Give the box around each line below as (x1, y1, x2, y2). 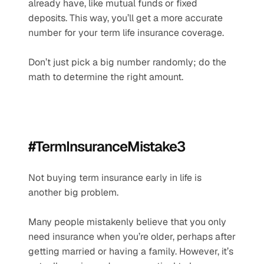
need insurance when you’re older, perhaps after (28, 230, 236, 243)
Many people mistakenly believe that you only (28, 215, 226, 228)
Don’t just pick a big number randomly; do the (28, 55, 226, 68)
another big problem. (28, 186, 118, 199)
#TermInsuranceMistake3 (28, 137, 185, 156)
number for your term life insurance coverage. (28, 26, 224, 39)
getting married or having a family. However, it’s (28, 245, 233, 258)
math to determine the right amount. (28, 70, 183, 83)
